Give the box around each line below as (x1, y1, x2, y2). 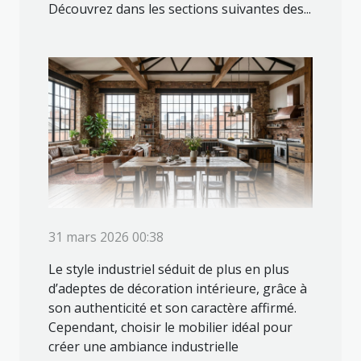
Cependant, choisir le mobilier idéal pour (48, 318, 293, 337)
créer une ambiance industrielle (48, 338, 239, 356)
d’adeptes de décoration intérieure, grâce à (48, 280, 307, 298)
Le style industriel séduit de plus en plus (48, 260, 289, 279)
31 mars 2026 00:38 (48, 228, 164, 247)
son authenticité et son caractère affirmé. (48, 299, 297, 317)
